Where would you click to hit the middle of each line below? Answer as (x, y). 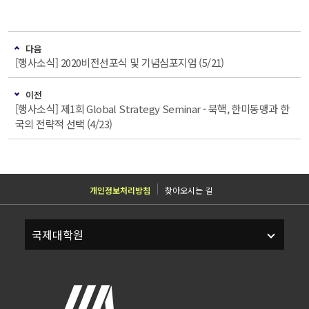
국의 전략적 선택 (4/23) (64, 124)
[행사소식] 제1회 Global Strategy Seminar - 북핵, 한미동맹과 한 (152, 109)
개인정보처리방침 (120, 190)
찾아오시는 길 (189, 190)
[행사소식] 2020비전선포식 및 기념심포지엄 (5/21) (120, 62)
